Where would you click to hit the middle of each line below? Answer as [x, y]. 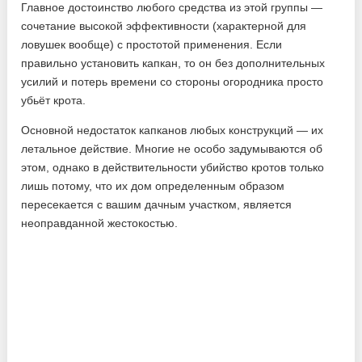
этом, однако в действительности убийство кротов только [173, 167]
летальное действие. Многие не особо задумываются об [172, 148]
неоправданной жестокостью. [100, 223]
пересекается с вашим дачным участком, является [157, 204]
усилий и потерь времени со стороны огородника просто [173, 81]
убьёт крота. [54, 100]
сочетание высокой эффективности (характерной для [164, 25]
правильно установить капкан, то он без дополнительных [173, 63]
